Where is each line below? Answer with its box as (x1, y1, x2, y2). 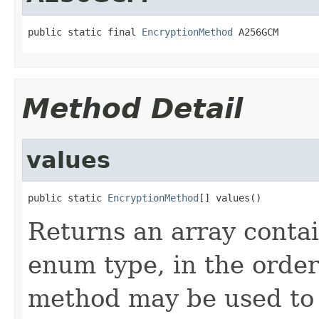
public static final (28, 26, 142, 38)
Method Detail (22, 92, 243, 125)
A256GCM (233, 26, 278, 38)
